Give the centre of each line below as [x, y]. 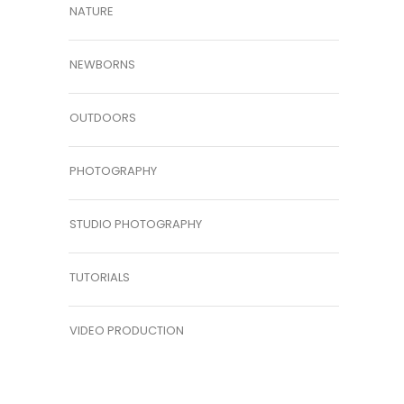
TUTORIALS [100, 277]
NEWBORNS [102, 64]
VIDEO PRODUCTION [127, 331]
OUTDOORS [103, 118]
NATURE [92, 11]
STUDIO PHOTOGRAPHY [136, 224]
